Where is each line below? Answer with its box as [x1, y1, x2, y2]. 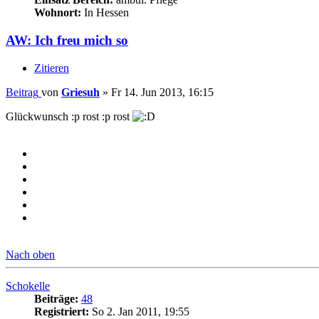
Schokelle [6, 279, 50, 292]
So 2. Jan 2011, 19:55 [89, 305, 189, 318]
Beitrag [6, 85, 38, 98]
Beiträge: [34, 292, 78, 305]
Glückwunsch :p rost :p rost [6, 110, 132, 122]
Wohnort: [34, 6, 81, 19]
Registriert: [34, 305, 89, 318]
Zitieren [34, 61, 69, 74]
